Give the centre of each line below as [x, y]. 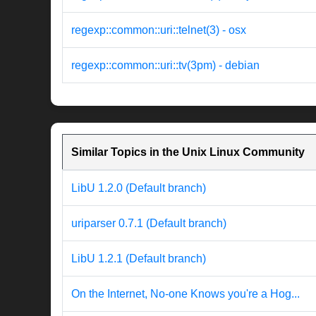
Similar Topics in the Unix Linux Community [188, 152]
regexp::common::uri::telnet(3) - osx [159, 30]
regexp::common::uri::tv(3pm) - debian [165, 66]
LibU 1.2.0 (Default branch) [139, 188]
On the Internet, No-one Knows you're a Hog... [186, 294]
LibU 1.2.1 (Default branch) [139, 259]
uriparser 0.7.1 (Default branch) [149, 224]
